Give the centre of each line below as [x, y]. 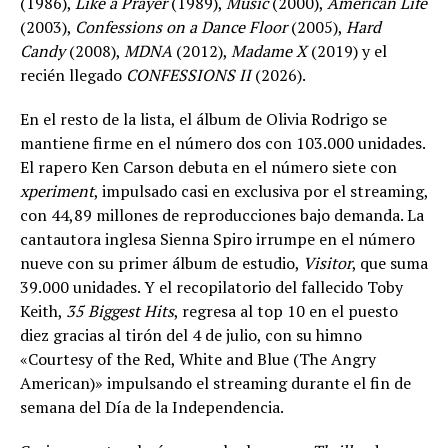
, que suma [390, 263]
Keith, [43, 311]
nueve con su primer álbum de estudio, [161, 263]
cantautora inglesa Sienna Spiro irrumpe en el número [217, 239]
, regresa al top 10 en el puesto [286, 311]
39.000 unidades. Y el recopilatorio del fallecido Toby [211, 287]
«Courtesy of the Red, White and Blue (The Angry [198, 359]
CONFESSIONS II [188, 75]
